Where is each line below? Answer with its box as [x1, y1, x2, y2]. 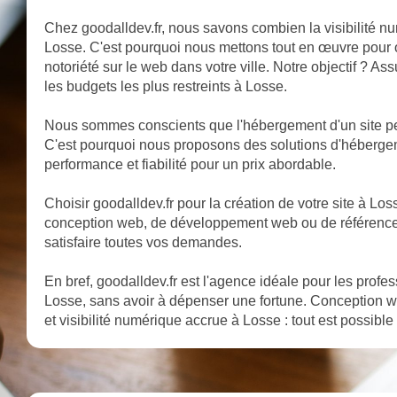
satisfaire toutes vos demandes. [44, 235, 242, 251]
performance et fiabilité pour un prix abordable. [44, 157, 336, 173]
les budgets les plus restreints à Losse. [44, 79, 287, 95]
